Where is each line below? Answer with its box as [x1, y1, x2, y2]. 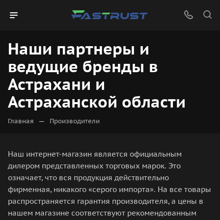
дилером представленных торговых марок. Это [8, 161, 181, 170]
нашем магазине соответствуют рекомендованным [8, 208, 196, 218]
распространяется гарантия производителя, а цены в [8, 196, 203, 206]
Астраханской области [8, 91, 186, 112]
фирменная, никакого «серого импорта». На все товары [8, 185, 211, 194]
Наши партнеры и [8, 38, 149, 59]
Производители [50, 117, 100, 125]
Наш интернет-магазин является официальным [8, 149, 182, 159]
